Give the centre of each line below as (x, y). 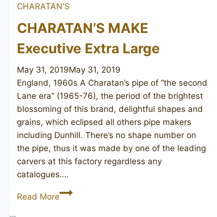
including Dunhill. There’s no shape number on (107, 135)
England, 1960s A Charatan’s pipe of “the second (112, 83)
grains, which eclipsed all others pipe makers (104, 122)
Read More (38, 196)
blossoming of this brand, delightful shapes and (110, 109)
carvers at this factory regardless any (89, 161)
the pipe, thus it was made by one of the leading (111, 148)
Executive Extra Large (88, 48)
